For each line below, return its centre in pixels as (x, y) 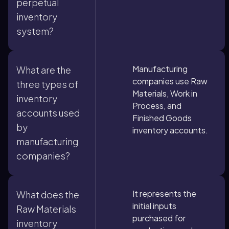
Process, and (157, 106)
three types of (48, 84)
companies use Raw (170, 81)
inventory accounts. (170, 130)
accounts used (48, 113)
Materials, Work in (165, 93)
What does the (48, 194)
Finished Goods (162, 118)
